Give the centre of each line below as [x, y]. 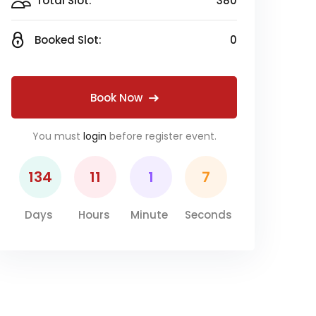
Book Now [116, 98]
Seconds [209, 215]
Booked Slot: [68, 40]
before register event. [161, 136]
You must [57, 136]
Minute [150, 215]
